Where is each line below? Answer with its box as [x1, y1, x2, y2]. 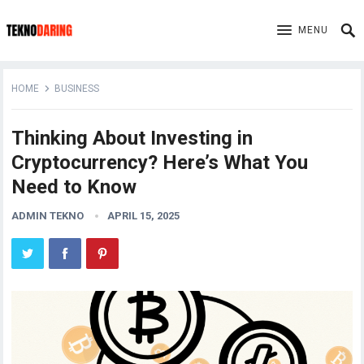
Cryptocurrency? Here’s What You [11, 151, 309, 174]
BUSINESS [54, 83, 100, 94]
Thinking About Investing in [11, 127, 253, 149]
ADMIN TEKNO [11, 210, 84, 222]
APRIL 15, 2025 [107, 210, 180, 222]
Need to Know [11, 175, 137, 198]
